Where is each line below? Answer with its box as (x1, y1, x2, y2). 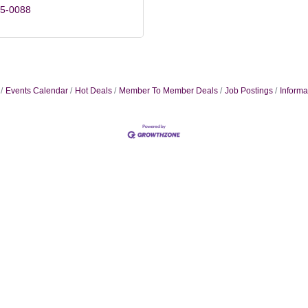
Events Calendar (5, 86, 68, 96)
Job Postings (224, 86, 273, 96)
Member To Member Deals (118, 86, 218, 96)
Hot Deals (74, 86, 112, 96)
